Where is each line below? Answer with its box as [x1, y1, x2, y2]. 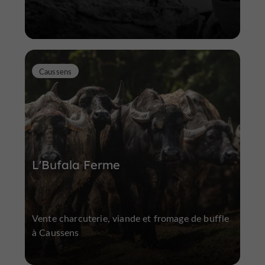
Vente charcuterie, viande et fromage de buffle [32, 211, 230, 224]
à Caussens [32, 225, 79, 238]
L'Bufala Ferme [32, 157, 120, 172]
